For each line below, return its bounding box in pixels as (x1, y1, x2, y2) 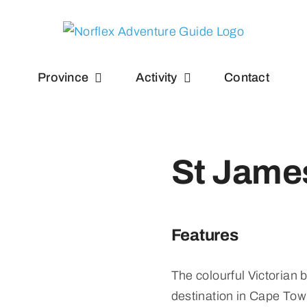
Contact (224, 71, 269, 84)
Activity (135, 71, 177, 84)
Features (171, 226, 238, 244)
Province (38, 71, 89, 84)
